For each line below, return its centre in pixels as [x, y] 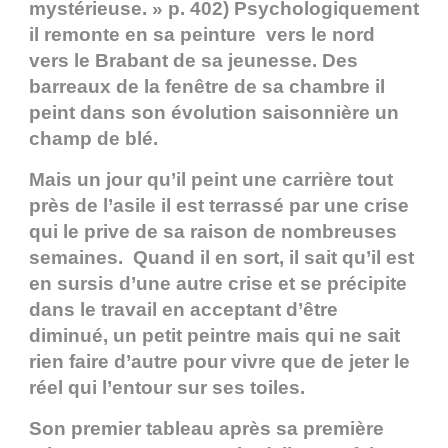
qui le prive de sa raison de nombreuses [213, 232]
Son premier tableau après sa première [206, 429]
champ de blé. [93, 139]
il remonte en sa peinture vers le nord [202, 35]
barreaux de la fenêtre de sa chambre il [207, 87]
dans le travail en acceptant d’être [183, 310]
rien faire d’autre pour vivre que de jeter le [219, 362]
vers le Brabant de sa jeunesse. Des [193, 61]
